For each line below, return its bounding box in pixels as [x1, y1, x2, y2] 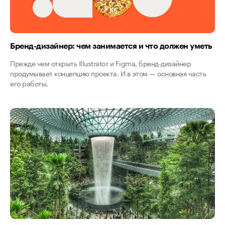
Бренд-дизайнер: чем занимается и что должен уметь [10, 40, 212, 50]
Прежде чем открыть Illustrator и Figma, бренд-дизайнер [10, 57, 191, 68]
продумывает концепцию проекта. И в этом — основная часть [10, 67, 206, 78]
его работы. [10, 77, 48, 88]
